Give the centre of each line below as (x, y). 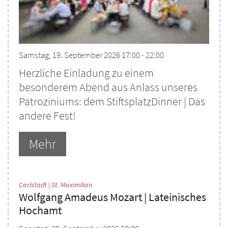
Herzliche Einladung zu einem (86, 73)
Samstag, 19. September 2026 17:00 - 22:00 (91, 55)
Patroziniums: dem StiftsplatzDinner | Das (112, 102)
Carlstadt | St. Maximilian (55, 185)
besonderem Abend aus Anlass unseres (108, 88)
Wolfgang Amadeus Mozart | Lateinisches (112, 197)
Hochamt (40, 211)
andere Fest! (47, 116)
